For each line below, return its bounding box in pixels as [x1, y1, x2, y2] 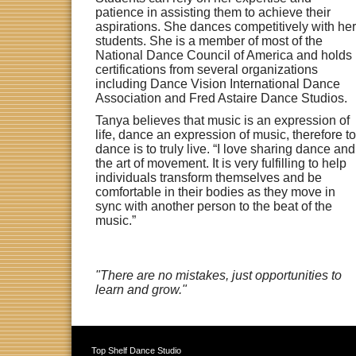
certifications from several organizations [95, 63, 318, 77]
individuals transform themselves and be [95, 171, 322, 185]
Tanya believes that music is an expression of [95, 114, 350, 128]
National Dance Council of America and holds [95, 48, 352, 63]
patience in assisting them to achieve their [95, 6, 331, 20]
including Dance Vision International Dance [95, 77, 340, 91]
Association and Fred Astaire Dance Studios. [95, 91, 347, 106]
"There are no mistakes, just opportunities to [95, 269, 342, 283]
